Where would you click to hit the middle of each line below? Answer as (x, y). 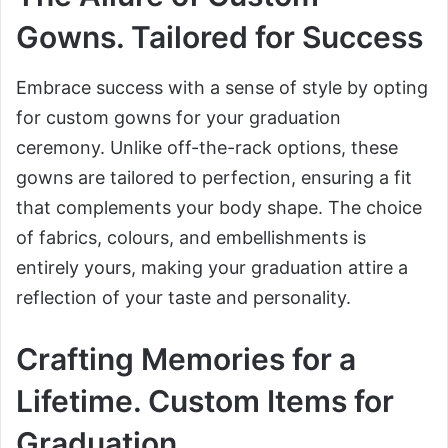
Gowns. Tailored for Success (219, 37)
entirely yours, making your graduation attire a (212, 268)
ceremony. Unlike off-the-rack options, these (207, 148)
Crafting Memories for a (186, 359)
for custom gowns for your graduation (178, 118)
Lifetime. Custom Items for (205, 401)
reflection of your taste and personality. (183, 298)
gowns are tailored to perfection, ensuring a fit (214, 178)
